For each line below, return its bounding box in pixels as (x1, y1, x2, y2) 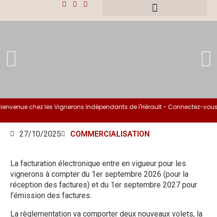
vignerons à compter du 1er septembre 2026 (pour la (10, 170, 189, 179)
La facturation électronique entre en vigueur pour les (10, 159, 186, 168)
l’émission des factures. (10, 191, 92, 200)
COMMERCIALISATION (70, 129, 150, 139)
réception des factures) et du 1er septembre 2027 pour (10, 180, 198, 189)
